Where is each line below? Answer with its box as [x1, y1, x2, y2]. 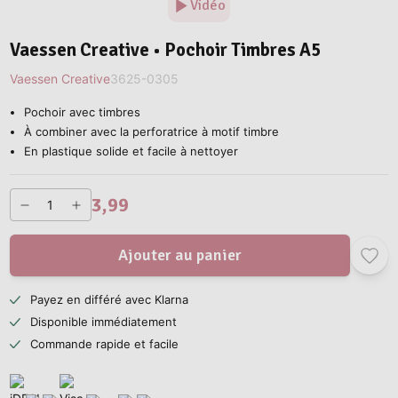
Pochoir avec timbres [24, 105, 141, 120]
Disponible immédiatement [29, 314, 177, 330]
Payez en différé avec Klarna [29, 292, 188, 307]
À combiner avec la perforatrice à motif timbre [24, 124, 280, 139]
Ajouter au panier [118, 245, 243, 266]
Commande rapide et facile [29, 337, 179, 352]
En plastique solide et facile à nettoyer [24, 144, 239, 159]
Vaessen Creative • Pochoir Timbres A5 [10, 39, 322, 62]
